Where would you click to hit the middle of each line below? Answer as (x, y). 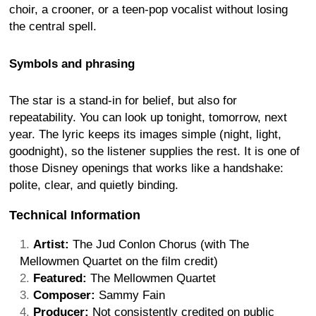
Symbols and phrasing (72, 63)
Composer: (64, 295)
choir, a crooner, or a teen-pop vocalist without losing (148, 10)
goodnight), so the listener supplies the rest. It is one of (154, 151)
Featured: (60, 278)
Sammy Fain (130, 295)
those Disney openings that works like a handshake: (146, 168)
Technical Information (75, 215)
